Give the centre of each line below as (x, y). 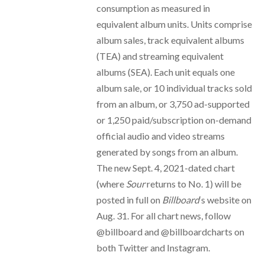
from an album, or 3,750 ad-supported (173, 104)
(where (111, 184)
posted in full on (129, 200)
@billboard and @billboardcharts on (170, 232)
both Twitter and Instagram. (153, 248)
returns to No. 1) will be (193, 184)
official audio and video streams (160, 136)
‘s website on (225, 200)
